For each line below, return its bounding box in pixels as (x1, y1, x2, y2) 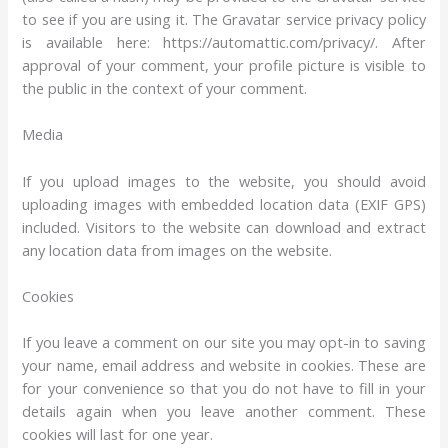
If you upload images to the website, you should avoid (22, 170, 426, 191)
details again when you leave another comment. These (22, 401, 426, 422)
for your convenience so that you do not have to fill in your (22, 378, 426, 399)
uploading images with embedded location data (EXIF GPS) (22, 193, 426, 214)
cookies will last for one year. (22, 424, 214, 445)
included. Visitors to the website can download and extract (22, 216, 426, 237)
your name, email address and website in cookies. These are (22, 355, 426, 376)
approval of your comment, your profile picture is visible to (22, 54, 426, 75)
